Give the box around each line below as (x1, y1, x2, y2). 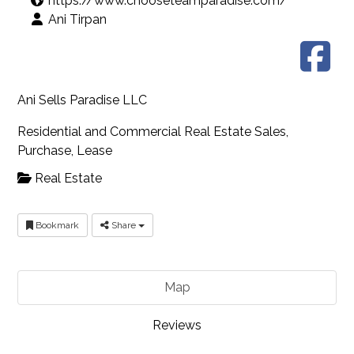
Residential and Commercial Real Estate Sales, (17, 123, 289, 139)
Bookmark (33, 219, 80, 231)
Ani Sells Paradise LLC (17, 92, 148, 107)
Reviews (153, 317, 201, 333)
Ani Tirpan (48, 12, 107, 28)
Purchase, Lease (17, 142, 113, 158)
